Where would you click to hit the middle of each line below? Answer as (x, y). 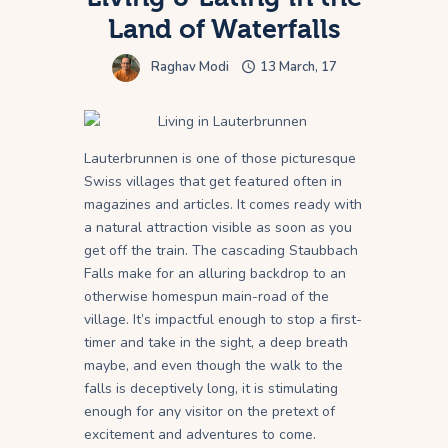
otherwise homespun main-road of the (206, 297)
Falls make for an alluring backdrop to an (215, 274)
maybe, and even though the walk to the (213, 366)
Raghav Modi (189, 67)
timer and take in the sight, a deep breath (216, 343)
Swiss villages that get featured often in (213, 182)
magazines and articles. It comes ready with (223, 205)
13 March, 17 (298, 67)
